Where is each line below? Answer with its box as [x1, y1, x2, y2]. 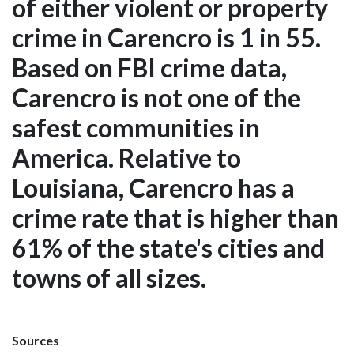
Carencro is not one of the [12, 81, 301, 113]
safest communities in [12, 111, 260, 143]
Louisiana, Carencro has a [12, 171, 295, 203]
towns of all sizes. [12, 262, 206, 293]
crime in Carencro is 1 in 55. [12, 21, 321, 53]
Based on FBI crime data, [12, 51, 287, 83]
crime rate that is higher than [12, 201, 339, 233]
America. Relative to [12, 141, 241, 173]
